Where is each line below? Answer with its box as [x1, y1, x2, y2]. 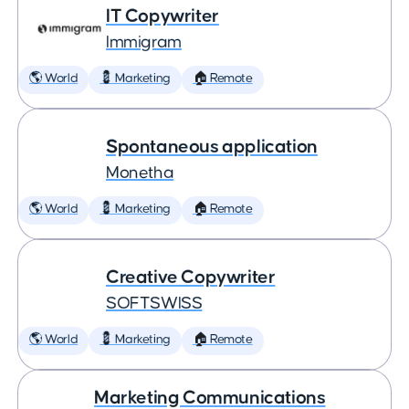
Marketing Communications [94, 388, 326, 407]
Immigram [106, 34, 182, 51]
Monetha [106, 164, 174, 182]
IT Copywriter [106, 6, 219, 26]
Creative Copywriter [106, 267, 276, 287]
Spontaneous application [106, 137, 318, 156]
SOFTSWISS [106, 295, 203, 312]
